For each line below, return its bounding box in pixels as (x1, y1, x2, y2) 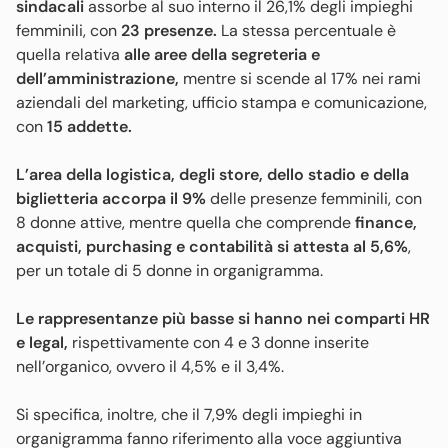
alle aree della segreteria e (124, 44, 320, 66)
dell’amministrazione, (16, 68, 183, 90)
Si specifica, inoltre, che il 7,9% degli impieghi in (16, 404, 362, 426)
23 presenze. (121, 20, 221, 42)
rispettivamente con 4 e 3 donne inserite (68, 332, 369, 354)
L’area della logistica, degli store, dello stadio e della (16, 164, 409, 186)
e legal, (16, 332, 68, 354)
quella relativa (16, 44, 124, 66)
